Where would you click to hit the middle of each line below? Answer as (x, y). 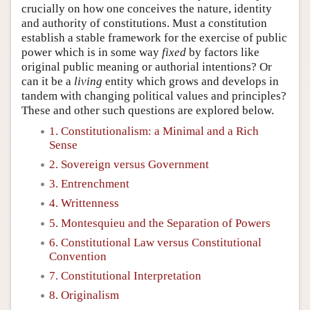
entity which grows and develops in (191, 81)
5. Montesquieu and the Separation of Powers (160, 223)
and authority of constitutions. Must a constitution (144, 23)
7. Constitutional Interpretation (125, 276)
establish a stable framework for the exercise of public (154, 37)
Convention (78, 256)
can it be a (48, 81)
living (88, 81)
